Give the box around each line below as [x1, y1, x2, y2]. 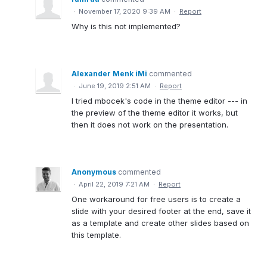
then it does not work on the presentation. [72, 119, 228, 129]
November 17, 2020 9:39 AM [79, 7, 170, 15]
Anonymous [72, 167, 116, 176]
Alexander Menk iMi [72, 69, 147, 78]
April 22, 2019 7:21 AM [79, 179, 150, 188]
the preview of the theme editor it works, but [72, 107, 238, 117]
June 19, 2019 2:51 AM [79, 81, 151, 90]
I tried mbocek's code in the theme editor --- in [72, 95, 247, 105]
